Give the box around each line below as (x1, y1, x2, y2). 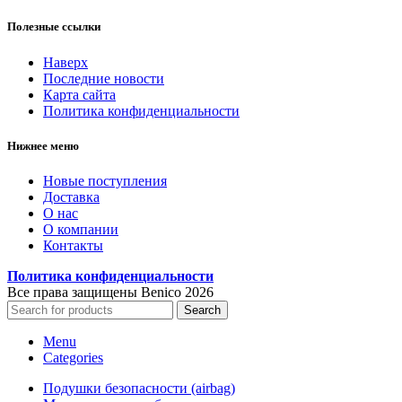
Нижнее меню (7, 138, 79, 153)
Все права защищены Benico (7, 284, 185, 300)
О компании (43, 221, 118, 237)
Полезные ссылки (7, 20, 100, 34)
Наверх (43, 54, 88, 70)
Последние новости (43, 70, 164, 86)
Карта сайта (43, 86, 116, 102)
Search (184, 302, 221, 317)
